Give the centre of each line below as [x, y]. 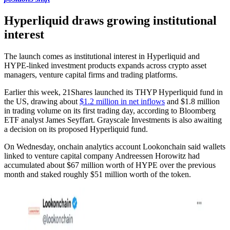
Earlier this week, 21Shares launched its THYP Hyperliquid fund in [113, 92]
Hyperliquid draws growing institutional [110, 20]
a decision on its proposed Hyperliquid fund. [76, 129]
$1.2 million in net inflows [122, 101]
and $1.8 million [192, 101]
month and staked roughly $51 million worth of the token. [98, 174]
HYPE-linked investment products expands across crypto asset [105, 65]
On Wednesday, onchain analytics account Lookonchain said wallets [115, 146]
